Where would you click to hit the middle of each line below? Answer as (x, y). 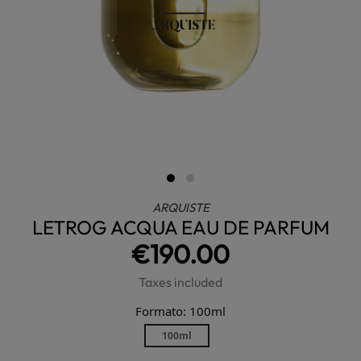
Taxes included (180, 282)
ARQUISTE (180, 207)
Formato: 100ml (180, 311)
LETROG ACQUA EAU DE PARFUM (180, 227)
